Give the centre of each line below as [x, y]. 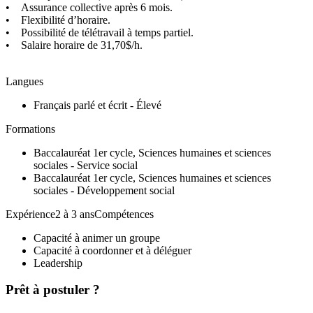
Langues [24, 81]
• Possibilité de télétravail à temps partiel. [100, 32]
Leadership [58, 263]
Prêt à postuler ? [53, 290]
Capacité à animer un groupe [97, 238]
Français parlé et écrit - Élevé [97, 105]
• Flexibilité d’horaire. [59, 20]
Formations [30, 129]
